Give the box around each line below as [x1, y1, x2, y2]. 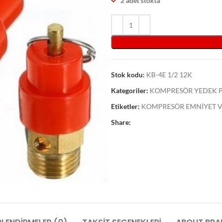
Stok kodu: [111, 70, 146, 79]
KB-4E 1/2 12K [146, 70, 192, 79]
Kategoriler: [111, 86, 148, 95]
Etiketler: [111, 102, 140, 111]
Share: [111, 118, 131, 126]
